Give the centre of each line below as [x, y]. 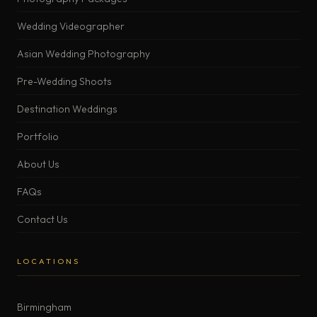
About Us [38, 164]
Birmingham [44, 307]
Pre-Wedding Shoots [64, 81]
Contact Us [42, 219]
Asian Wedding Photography [83, 53]
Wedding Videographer [71, 26]
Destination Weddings [67, 109]
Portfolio [38, 136]
